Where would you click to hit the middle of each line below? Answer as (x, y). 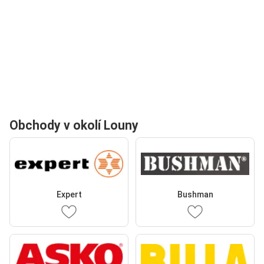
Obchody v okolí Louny (74, 125)
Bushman (195, 194)
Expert (69, 194)
